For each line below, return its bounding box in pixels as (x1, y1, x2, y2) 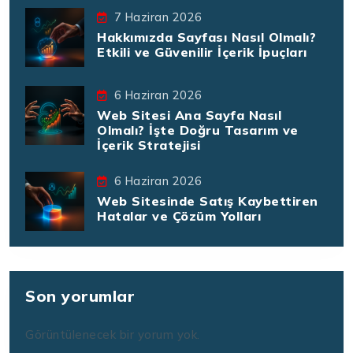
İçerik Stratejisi (97, 137, 201, 154)
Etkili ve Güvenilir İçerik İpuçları (97, 44, 307, 61)
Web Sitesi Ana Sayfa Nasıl (97, 107, 281, 124)
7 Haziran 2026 (113, 10, 203, 25)
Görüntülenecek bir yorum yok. (25, 326, 200, 342)
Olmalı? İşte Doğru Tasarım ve (97, 122, 299, 139)
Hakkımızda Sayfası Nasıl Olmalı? (97, 29, 316, 46)
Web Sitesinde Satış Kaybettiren (97, 193, 318, 210)
